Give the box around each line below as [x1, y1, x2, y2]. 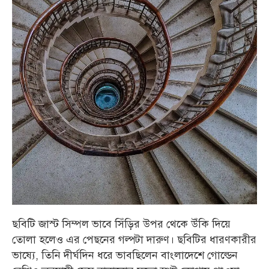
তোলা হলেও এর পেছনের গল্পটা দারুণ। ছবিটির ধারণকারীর [12, 232, 256, 248]
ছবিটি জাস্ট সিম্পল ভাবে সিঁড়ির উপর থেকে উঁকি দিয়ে [12, 217, 231, 232]
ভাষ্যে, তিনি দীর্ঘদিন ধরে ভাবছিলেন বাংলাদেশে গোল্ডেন [12, 248, 238, 264]
